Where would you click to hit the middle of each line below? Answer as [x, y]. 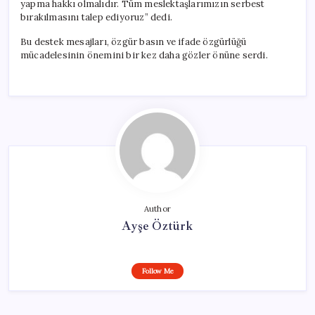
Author [157, 208]
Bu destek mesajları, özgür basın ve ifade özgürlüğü [134, 41]
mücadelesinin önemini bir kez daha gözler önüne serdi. [144, 55]
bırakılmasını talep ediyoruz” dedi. [96, 17]
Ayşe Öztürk [157, 225]
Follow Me [157, 271]
